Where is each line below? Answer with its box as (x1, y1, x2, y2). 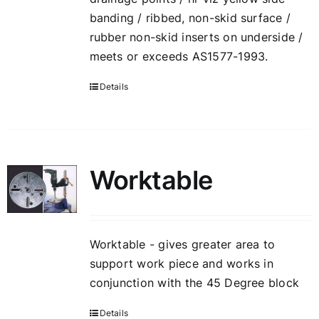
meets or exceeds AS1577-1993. (89, 49, 268, 63)
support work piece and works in (89, 256, 273, 271)
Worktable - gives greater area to (89, 237, 276, 251)
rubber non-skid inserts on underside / (89, 30, 303, 44)
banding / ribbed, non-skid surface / (89, 11, 291, 25)
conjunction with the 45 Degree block (89, 276, 300, 290)
